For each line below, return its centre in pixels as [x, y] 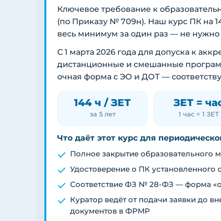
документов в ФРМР [110, 211]
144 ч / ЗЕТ [103, 103]
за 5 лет [102, 114]
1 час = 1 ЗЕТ [199, 114]
